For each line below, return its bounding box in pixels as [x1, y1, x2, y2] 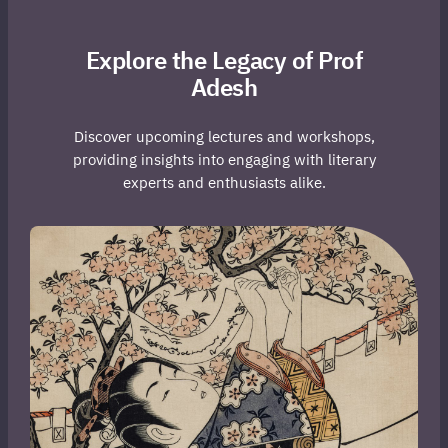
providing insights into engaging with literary [72, 150, 376, 170]
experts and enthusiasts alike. [122, 173, 326, 193]
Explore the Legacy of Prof [85, 44, 363, 77]
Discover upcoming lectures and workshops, [73, 127, 375, 147]
